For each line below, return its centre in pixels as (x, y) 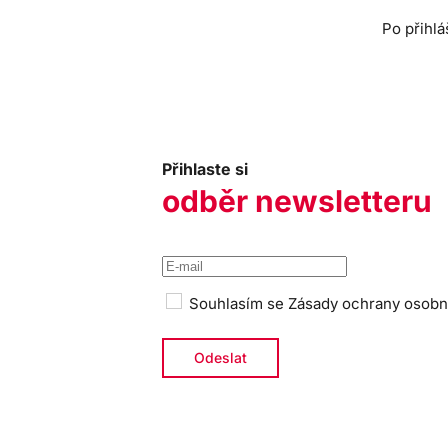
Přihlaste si (205, 169)
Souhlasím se (236, 303)
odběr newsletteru (297, 201)
